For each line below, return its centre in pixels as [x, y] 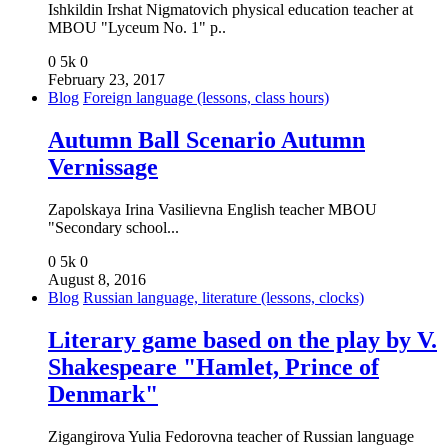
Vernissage [103, 167]
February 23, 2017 [106, 80]
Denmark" [103, 394]
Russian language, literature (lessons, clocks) [223, 298]
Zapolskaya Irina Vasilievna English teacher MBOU [212, 210]
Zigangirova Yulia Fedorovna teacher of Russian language [231, 436]
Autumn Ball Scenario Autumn [206, 140]
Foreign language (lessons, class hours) [206, 98]
